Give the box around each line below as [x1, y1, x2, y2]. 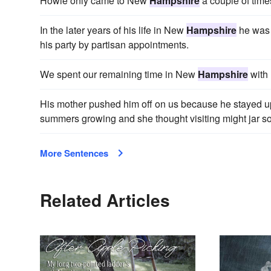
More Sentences [40, 146, 108, 160]
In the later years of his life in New [40, 22, 186, 37]
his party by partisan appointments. [40, 37, 189, 51]
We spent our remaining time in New [40, 67, 198, 81]
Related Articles [40, 187, 170, 212]
